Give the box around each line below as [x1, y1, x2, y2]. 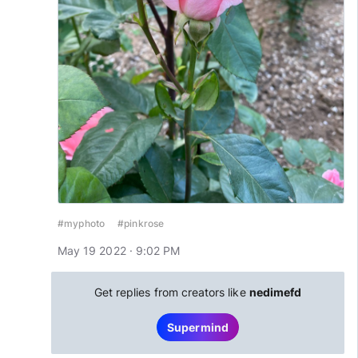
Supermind [166, 320, 229, 334]
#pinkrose [117, 217, 165, 229]
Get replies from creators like [93, 285, 249, 299]
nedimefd [249, 285, 302, 299]
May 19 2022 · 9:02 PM [58, 244, 181, 257]
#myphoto [58, 217, 105, 229]
